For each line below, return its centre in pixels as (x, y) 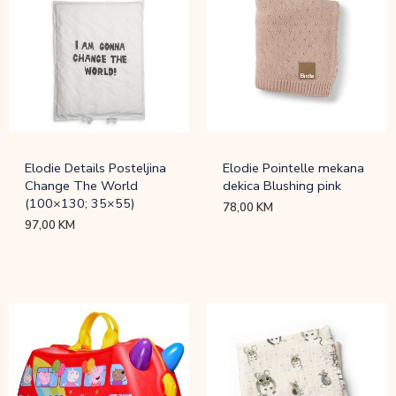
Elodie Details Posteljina (96, 168)
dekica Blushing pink (282, 185)
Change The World (82, 185)
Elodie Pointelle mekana (294, 168)
